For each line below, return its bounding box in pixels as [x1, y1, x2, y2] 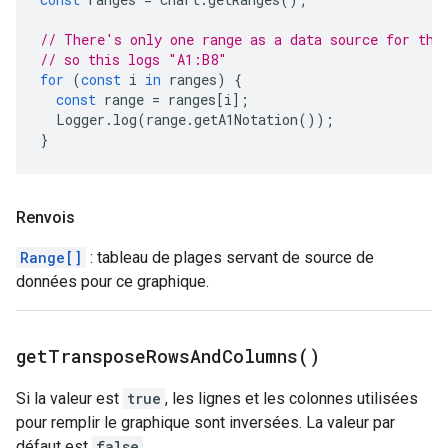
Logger [56, 110, 105, 129]
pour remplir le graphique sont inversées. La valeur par [16, 413, 395, 432]
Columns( [222, 344, 309, 368]
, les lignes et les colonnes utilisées [165, 389, 418, 408]
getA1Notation [194, 110, 298, 129]
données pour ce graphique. [16, 272, 209, 291]
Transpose [48, 344, 146, 368]
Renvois [16, 208, 75, 227]
